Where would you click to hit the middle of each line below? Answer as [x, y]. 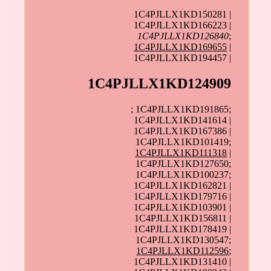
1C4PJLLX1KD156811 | [183, 218]
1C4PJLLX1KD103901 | [183, 207]
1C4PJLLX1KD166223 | [183, 25]
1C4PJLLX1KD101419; [184, 142]
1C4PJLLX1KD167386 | [183, 131]
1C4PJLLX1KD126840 [183, 36]
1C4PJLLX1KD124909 [160, 84]
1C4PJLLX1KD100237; [184, 175]
